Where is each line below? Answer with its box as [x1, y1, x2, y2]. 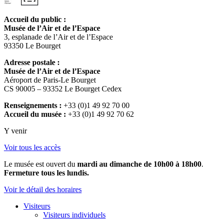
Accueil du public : [4, 15, 66, 24]
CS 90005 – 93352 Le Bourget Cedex [4, 85, 122, 93]
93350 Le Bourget [4, 42, 61, 50]
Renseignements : [4, 101, 64, 110]
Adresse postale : [4, 58, 60, 67]
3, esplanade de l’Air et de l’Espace [4, 33, 113, 42]
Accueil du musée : [4, 110, 68, 119]
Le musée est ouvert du [4, 160, 77, 169]
